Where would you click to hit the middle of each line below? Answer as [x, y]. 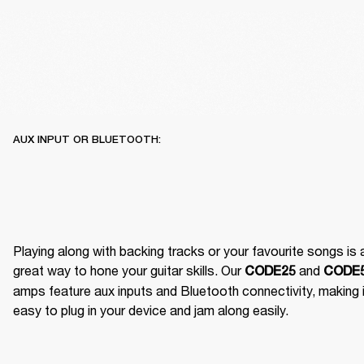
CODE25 [270, 271]
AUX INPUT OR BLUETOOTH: [87, 139]
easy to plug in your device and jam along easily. [151, 310]
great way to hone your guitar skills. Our [129, 271]
